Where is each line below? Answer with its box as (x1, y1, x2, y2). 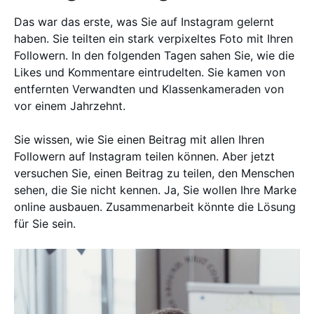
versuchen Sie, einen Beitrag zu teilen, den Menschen (14, 166, 294, 180)
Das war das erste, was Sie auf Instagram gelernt (14, 15, 274, 29)
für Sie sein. (14, 217, 79, 231)
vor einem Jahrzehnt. (14, 99, 129, 113)
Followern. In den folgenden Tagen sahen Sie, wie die (14, 48, 294, 62)
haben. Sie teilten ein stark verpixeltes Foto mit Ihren (14, 32, 293, 46)
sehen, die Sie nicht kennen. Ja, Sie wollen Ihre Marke (14, 183, 296, 197)
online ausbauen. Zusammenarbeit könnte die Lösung (14, 200, 296, 214)
